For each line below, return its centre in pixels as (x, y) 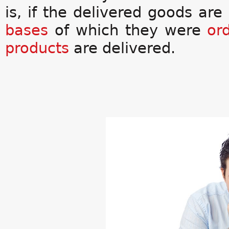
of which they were (128, 30)
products (37, 48)
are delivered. (122, 48)
